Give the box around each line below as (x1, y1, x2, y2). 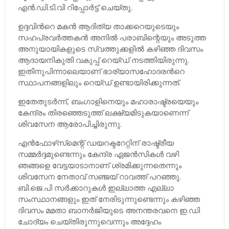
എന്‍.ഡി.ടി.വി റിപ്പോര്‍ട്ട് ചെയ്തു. (17, 2, 132, 12)
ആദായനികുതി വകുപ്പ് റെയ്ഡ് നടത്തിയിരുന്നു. (17, 55, 189, 65)
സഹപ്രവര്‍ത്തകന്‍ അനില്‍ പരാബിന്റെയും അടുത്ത (17, 32, 206, 42)
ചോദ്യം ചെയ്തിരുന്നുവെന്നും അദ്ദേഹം (17, 216, 161, 226)
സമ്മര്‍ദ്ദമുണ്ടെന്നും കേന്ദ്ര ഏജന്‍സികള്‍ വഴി (17, 149, 179, 159)
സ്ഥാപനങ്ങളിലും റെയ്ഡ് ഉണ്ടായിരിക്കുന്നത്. (17, 77, 180, 87)
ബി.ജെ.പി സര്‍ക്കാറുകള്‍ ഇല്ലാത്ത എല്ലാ (17, 182, 174, 193)
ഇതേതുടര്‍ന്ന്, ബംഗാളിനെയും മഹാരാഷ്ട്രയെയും (17, 96, 198, 106)
